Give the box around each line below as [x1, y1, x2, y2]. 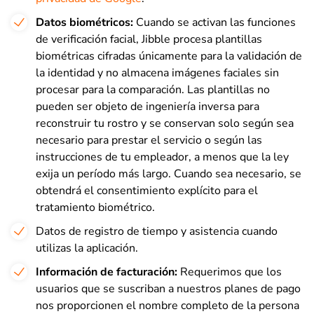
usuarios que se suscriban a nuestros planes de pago [36, 281, 301, 296]
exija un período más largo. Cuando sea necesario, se [36, 166, 301, 182]
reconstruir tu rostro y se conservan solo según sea [36, 116, 294, 131]
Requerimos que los [177, 264, 282, 280]
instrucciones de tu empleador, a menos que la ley [36, 149, 289, 165]
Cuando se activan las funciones [136, 15, 296, 30]
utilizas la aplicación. [36, 240, 138, 256]
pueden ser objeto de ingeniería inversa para [36, 99, 259, 114]
